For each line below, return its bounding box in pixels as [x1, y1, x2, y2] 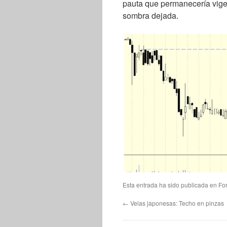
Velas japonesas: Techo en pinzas [129, 199, 224, 207]
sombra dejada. [123, 10, 178, 21]
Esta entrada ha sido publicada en [123, 180, 218, 189]
